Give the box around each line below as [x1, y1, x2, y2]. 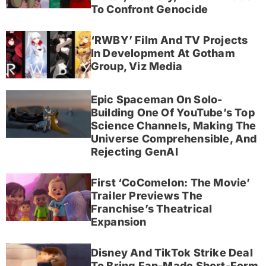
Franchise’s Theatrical [90, 202, 213, 216]
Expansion [90, 216, 147, 229]
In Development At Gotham [90, 47, 235, 60]
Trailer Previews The [90, 189, 202, 202]
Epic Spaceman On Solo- [90, 93, 223, 106]
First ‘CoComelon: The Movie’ [90, 176, 251, 189]
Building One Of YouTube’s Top [90, 106, 255, 119]
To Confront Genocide [90, 3, 208, 16]
